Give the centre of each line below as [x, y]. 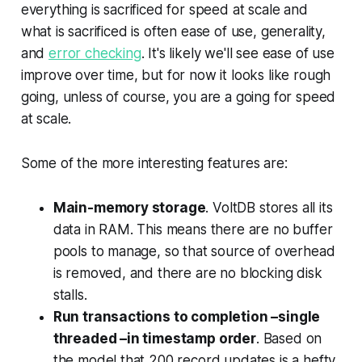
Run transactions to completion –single [187, 316]
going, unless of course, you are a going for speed [178, 97]
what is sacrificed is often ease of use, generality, [173, 31]
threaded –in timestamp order [154, 338]
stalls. [70, 295]
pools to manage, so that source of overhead [194, 251]
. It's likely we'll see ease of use [238, 53]
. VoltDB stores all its [269, 207]
